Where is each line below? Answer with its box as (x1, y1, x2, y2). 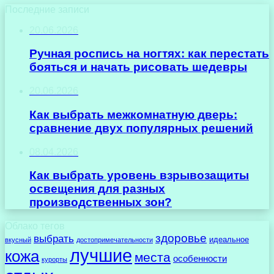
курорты (42, 256, 67, 264)
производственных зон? (29, 196, 172, 209)
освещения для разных (29, 182, 165, 196)
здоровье (155, 232, 207, 245)
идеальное (209, 235, 249, 245)
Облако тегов (5, 221, 65, 232)
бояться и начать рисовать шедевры (29, 61, 247, 74)
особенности (173, 254, 227, 264)
